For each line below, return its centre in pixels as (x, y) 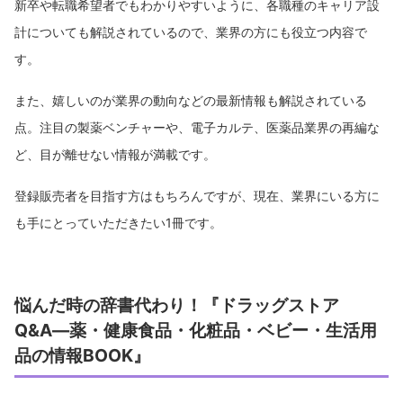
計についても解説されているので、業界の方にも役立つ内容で (191, 31)
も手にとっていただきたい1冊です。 (118, 222)
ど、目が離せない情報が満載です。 (115, 154)
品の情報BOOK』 (82, 355)
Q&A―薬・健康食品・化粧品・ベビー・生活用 (196, 330)
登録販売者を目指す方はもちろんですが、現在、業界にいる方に (197, 195)
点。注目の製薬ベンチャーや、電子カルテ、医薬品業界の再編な (197, 127)
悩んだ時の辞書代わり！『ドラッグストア (177, 304)
